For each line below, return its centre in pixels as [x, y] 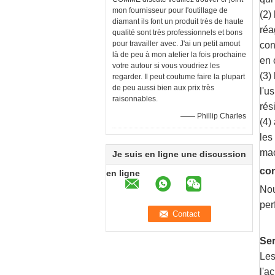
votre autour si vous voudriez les [166, 66]
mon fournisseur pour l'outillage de [170, 10]
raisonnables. [135, 99]
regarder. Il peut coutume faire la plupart [179, 77]
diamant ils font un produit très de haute [178, 21]
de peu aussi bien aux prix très [163, 88]
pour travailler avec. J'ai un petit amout [176, 44]
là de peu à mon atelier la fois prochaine [179, 55]
